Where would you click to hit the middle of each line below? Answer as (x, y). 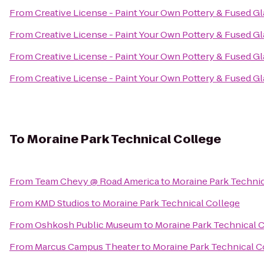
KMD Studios (62, 203)
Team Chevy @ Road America (97, 181)
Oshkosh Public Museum (88, 225)
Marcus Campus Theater (87, 247)
